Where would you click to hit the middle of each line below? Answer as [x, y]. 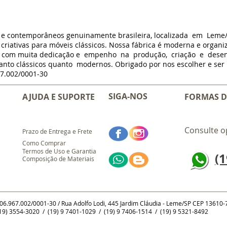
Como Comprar [44, 143]
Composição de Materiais [58, 159]
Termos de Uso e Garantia [59, 151]
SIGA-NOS [128, 96]
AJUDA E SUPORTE [59, 97]
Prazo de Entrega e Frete [57, 131]
